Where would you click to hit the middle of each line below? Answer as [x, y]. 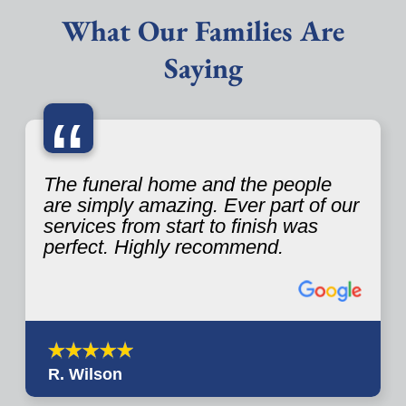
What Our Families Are [203, 30]
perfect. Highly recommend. [164, 246]
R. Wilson [85, 374]
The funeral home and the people [188, 184]
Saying [203, 68]
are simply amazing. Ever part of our [201, 205]
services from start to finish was [181, 226]
